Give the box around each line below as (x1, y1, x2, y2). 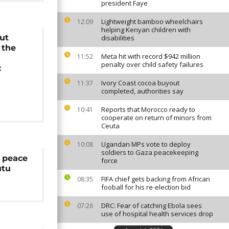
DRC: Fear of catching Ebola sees (101, 201, 202, 210)
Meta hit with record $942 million (101, 52, 200, 61)
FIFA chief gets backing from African (101, 174, 210, 184)
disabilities (101, 33, 134, 42)
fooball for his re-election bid (101, 182, 191, 192)
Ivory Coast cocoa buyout (101, 78, 179, 87)
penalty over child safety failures (101, 60, 203, 69)
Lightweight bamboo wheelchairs (101, 17, 203, 26)
